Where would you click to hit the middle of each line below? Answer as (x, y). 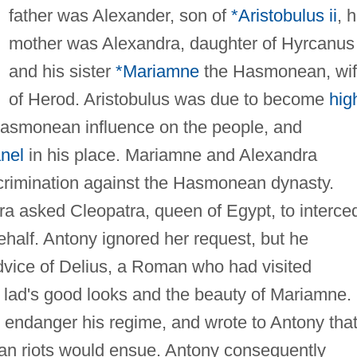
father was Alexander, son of (120, 15)
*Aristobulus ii (284, 15)
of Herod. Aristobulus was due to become (169, 99)
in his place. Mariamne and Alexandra (170, 155)
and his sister (62, 71)
